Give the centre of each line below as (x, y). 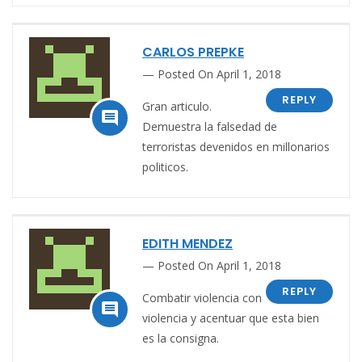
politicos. (165, 166)
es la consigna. (181, 338)
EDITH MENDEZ (187, 243)
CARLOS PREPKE (193, 52)
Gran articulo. (177, 106)
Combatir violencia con (202, 297)
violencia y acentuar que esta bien (231, 318)
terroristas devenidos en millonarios (236, 146)
